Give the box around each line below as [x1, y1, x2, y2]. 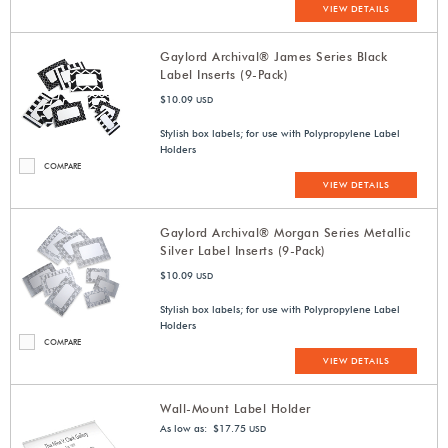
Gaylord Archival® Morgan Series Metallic [160, 225, 411, 241]
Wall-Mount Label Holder [160, 401, 311, 417]
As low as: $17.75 [160, 422, 247, 435]
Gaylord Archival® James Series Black [160, 49, 388, 65]
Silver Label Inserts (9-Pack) [160, 243, 326, 259]
